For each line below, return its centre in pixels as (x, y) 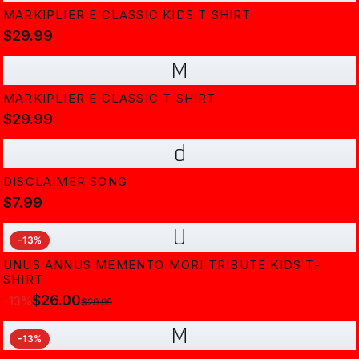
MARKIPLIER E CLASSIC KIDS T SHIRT (127, 15)
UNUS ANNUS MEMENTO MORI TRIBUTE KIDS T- (162, 265)
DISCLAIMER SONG (65, 182)
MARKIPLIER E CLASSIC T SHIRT (110, 98)
